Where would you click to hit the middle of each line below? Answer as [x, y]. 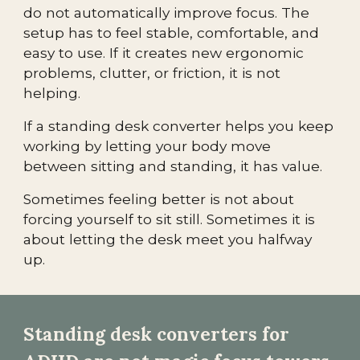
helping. [52, 93]
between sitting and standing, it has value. [173, 166]
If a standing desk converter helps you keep [179, 126]
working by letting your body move [147, 146]
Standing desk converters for [157, 334]
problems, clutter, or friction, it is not [152, 73]
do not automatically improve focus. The [167, 12]
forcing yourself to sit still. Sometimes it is [170, 219]
